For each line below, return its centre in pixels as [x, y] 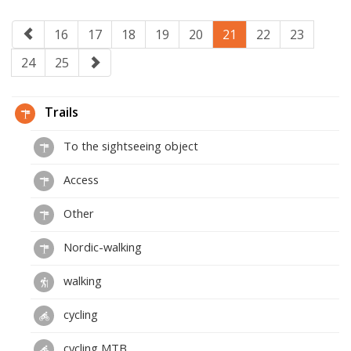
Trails [60, 112]
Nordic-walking [101, 246]
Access [80, 179]
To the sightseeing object [129, 145]
